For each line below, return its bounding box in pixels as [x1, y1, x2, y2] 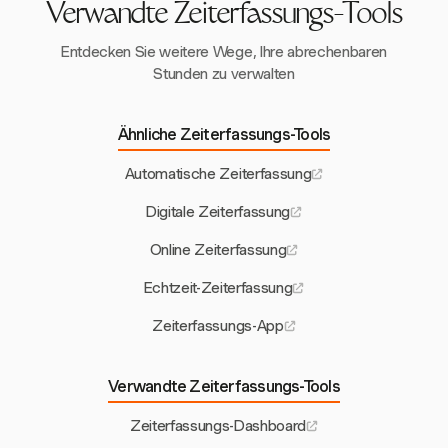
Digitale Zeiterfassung [146, 203, 290, 222]
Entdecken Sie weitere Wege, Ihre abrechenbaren [60, 43, 388, 62]
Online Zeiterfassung [149, 241, 287, 260]
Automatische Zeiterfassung [124, 165, 312, 184]
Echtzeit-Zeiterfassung [143, 279, 293, 298]
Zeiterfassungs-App [152, 317, 284, 336]
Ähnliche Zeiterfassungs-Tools [117, 125, 331, 145]
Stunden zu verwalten [153, 65, 295, 84]
